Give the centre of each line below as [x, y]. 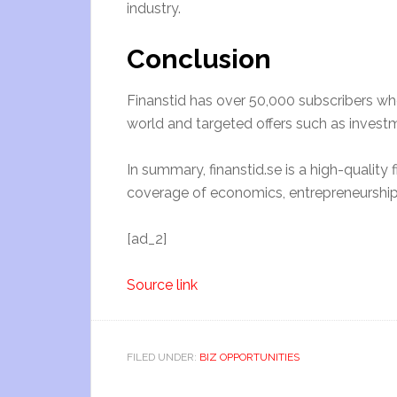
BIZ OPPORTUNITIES [249, 357]
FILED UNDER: [163, 357]
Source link [162, 285]
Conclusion [199, 59]
